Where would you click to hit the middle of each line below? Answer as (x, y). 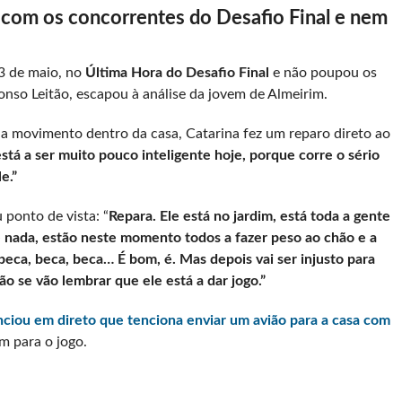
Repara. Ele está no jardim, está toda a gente (249, 217)
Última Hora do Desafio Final (179, 73)
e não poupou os (324, 73)
